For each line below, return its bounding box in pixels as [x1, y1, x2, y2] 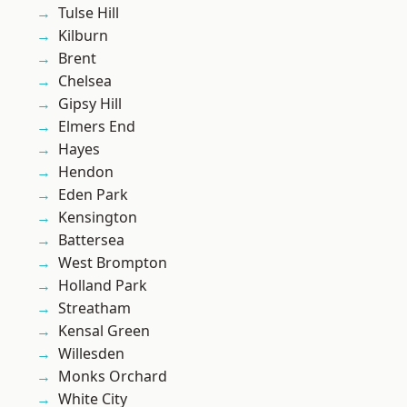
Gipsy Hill [58, 94, 122, 114]
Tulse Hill [58, 3, 119, 24]
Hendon [58, 162, 114, 183]
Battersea [58, 230, 124, 251]
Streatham [58, 298, 131, 319]
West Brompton [58, 253, 167, 273]
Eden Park [58, 184, 128, 205]
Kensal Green [58, 321, 150, 342]
